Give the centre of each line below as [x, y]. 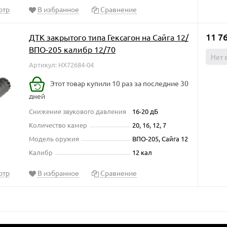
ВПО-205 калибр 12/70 [72, 49]
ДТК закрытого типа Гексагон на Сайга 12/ [109, 37]
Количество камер [58, 125]
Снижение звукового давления [78, 111]
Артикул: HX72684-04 [61, 65]
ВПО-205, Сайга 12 [160, 139]
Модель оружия [54, 139]
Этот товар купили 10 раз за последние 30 [119, 83]
